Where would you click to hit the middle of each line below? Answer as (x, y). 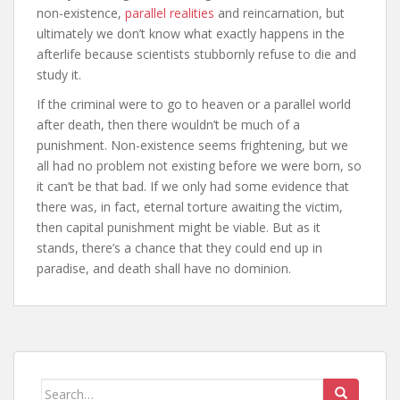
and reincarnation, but (279, 13)
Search (62, 388)
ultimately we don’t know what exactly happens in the (191, 34)
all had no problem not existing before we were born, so (199, 166)
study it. (59, 75)
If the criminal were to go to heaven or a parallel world (194, 104)
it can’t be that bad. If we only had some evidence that (193, 187)
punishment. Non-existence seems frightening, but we (192, 146)
